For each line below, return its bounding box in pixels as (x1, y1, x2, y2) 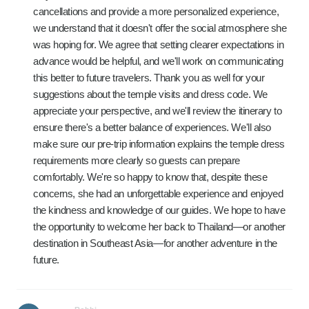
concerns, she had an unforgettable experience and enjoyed (33, 188, 283, 199)
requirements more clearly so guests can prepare (33, 154, 240, 166)
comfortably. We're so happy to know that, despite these (33, 171, 268, 183)
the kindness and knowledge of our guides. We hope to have (33, 204, 286, 216)
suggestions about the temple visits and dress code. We (33, 88, 268, 100)
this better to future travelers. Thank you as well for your (33, 72, 265, 83)
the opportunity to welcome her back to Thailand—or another (33, 221, 286, 232)
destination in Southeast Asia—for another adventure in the (33, 237, 277, 249)
